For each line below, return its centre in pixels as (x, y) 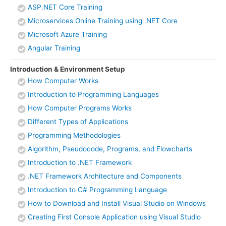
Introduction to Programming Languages (93, 95)
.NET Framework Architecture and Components (105, 176)
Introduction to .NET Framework (80, 163)
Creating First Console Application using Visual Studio (114, 217)
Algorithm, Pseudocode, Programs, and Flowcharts (110, 149)
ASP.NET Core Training (65, 7)
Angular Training (54, 48)
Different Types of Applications (78, 122)
